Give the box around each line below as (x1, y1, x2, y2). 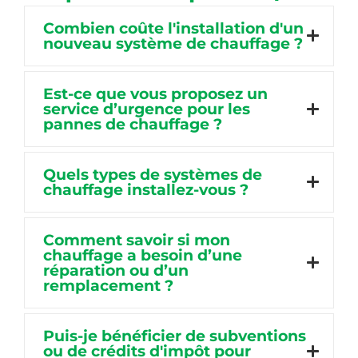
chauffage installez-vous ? (43, 180, 249, 199)
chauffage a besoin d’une (43, 245, 242, 265)
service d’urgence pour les (43, 99, 250, 118)
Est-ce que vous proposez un (43, 84, 268, 103)
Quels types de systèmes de (43, 165, 262, 184)
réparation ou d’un (43, 261, 189, 280)
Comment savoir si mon (43, 230, 230, 249)
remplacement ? (43, 276, 173, 295)
